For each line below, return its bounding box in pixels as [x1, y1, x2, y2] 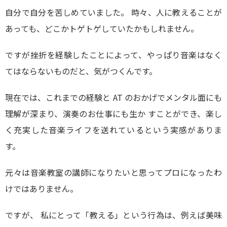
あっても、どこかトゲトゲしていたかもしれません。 [5, 22, 199, 34]
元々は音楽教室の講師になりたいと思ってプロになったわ [5, 166, 222, 178]
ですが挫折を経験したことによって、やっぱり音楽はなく [5, 49, 222, 61]
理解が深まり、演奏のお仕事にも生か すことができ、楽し [5, 107, 222, 120]
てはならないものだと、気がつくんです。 [5, 65, 157, 77]
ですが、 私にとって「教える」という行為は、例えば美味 [5, 209, 222, 221]
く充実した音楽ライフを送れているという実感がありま [5, 124, 222, 136]
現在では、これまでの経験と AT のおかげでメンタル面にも [5, 91, 222, 103]
